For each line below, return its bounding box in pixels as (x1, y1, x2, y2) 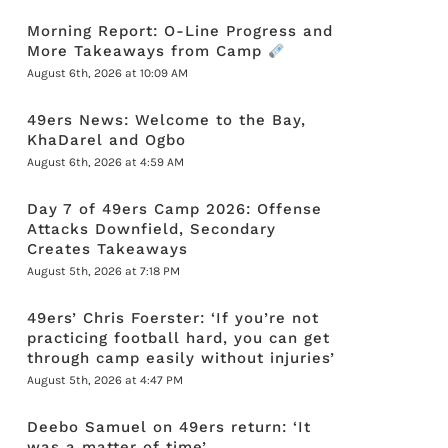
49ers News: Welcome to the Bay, (27, 111, 307, 129)
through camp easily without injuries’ (27, 349, 336, 367)
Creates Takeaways (27, 240, 189, 258)
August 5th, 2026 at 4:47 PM (27, 373, 184, 387)
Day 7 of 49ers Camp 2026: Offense (27, 200, 323, 218)
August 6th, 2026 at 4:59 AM (27, 155, 185, 169)
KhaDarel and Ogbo (27, 131, 187, 149)
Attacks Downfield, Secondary (27, 220, 277, 238)
